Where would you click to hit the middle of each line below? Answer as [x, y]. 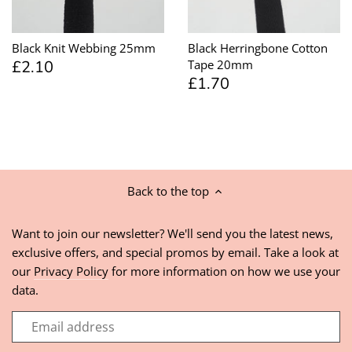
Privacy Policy [71, 271]
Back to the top [168, 191]
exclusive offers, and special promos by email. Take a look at [175, 253]
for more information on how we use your [224, 271]
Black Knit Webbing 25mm [84, 48]
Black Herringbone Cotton [258, 48]
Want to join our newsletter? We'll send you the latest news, [172, 234]
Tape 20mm [220, 65]
